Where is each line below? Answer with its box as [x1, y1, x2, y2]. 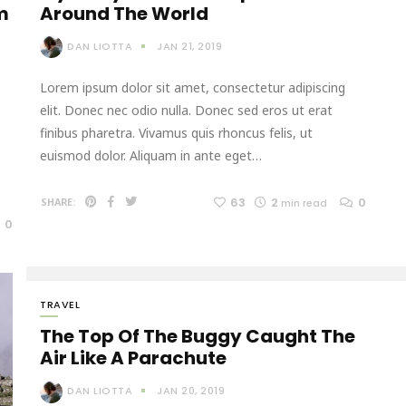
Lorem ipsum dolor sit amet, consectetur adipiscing [40, 79, 345, 97]
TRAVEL [40, 297, 80, 313]
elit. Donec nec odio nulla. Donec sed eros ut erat [40, 101, 333, 120]
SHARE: [41, 196, 75, 209]
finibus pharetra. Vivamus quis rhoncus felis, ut [40, 124, 313, 142]
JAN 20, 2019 [157, 383, 225, 399]
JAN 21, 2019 [157, 38, 222, 53]
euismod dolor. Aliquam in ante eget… [40, 147, 262, 165]
